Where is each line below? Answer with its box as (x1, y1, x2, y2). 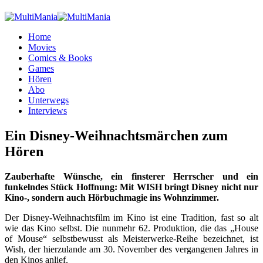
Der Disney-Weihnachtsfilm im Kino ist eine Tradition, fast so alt (5, 212, 258, 222)
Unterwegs (28, 95, 69, 105)
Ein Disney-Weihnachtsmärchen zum (5, 127, 228, 143)
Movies (28, 42, 56, 52)
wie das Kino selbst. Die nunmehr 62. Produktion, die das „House (5, 222, 258, 233)
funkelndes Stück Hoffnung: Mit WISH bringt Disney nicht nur (5, 181, 258, 192)
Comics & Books (28, 53, 92, 63)
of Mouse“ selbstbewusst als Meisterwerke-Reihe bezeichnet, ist (5, 233, 258, 244)
